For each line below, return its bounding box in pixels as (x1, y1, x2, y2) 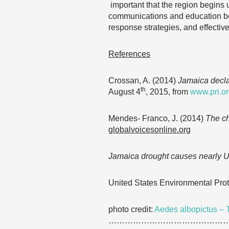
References (108, 50, 150, 58)
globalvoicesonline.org (108, 125, 191, 134)
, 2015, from (146, 87, 190, 96)
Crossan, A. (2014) (108, 76, 178, 85)
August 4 (108, 87, 141, 96)
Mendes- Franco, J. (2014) (108, 114, 205, 123)
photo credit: (108, 205, 154, 214)
